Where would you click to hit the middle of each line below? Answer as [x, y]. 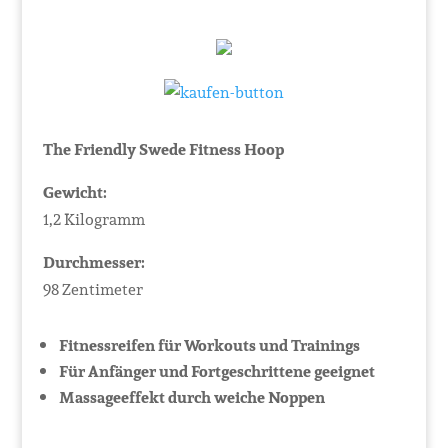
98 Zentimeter [92, 289]
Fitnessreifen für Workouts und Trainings [209, 345]
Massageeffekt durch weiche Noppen [191, 397]
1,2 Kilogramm [93, 219]
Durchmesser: [93, 262]
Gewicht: [74, 192]
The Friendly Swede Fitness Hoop [163, 149]
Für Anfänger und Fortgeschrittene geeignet [216, 371]
